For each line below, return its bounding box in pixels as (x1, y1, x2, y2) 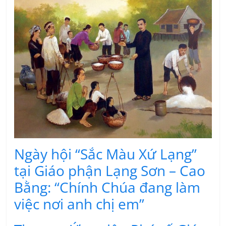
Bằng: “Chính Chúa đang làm (14, 178, 201, 197)
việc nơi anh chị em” (14, 194, 145, 214)
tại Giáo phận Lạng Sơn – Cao (14, 161, 206, 181)
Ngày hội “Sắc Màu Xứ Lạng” (14, 144, 197, 164)
